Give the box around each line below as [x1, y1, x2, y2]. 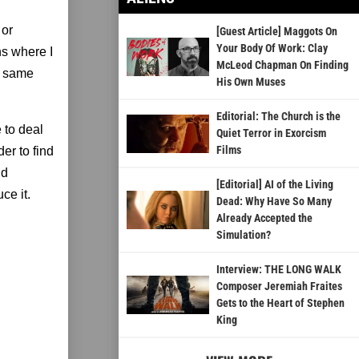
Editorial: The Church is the [216, 110, 341, 123]
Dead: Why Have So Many [216, 195, 332, 208]
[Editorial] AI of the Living [216, 178, 333, 192]
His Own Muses [216, 75, 285, 89]
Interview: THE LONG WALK [216, 263, 341, 276]
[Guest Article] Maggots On [216, 25, 337, 38]
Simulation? [216, 228, 271, 242]
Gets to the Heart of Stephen [216, 296, 345, 310]
